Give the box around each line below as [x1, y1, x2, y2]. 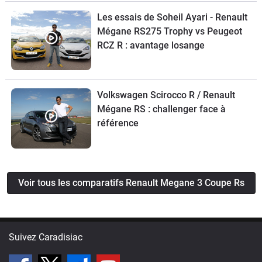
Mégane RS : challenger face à [96, 104, 226, 115]
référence [96, 118, 139, 129]
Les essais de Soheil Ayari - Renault [96, 11, 247, 23]
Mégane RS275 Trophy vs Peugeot [96, 25, 195, 37]
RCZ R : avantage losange [96, 39, 205, 51]
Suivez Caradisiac [9, 231, 82, 243]
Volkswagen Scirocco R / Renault [96, 89, 235, 101]
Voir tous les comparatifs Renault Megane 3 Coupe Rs [18, 177, 244, 188]
